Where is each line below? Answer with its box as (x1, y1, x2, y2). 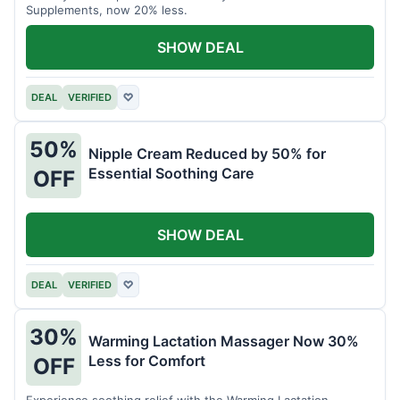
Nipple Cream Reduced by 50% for (88, 145, 326, 163)
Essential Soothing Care (88, 164, 254, 183)
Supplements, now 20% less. (26, 3, 187, 18)
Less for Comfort (88, 352, 205, 371)
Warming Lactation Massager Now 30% (88, 332, 359, 351)
